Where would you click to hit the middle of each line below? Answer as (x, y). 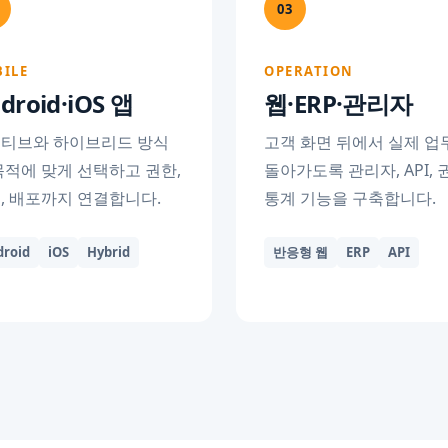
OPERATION (309, 71)
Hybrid (108, 252)
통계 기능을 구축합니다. (350, 198)
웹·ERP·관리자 (338, 103)
